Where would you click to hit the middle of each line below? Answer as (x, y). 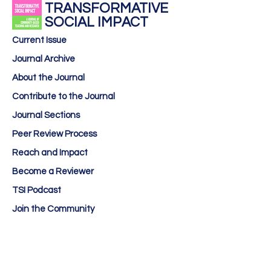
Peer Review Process (54, 134)
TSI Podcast (37, 190)
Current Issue (39, 40)
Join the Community (53, 209)
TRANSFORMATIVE (106, 8)
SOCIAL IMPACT (96, 22)
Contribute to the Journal (64, 96)
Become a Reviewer (53, 171)
